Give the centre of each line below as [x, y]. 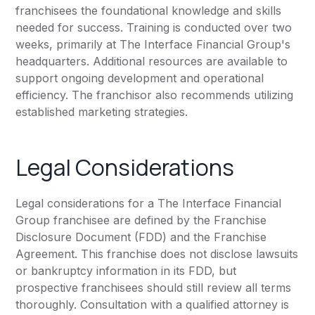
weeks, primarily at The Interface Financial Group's [153, 45]
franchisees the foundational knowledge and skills [149, 11]
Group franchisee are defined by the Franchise [141, 220]
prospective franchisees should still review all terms [154, 288]
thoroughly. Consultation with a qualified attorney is [153, 305]
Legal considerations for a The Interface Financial [149, 204]
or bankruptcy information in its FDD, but [126, 271]
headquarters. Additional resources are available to [152, 62]
